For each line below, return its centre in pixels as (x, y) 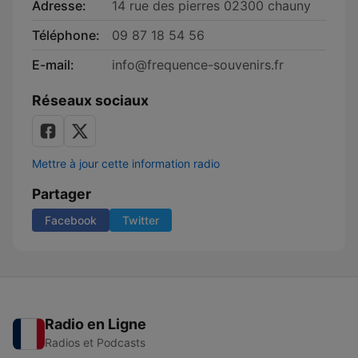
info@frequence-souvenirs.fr (198, 65)
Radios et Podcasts (95, 342)
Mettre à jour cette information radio (126, 163)
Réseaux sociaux (90, 100)
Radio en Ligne (95, 324)
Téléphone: (66, 35)
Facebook (71, 220)
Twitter (141, 220)
